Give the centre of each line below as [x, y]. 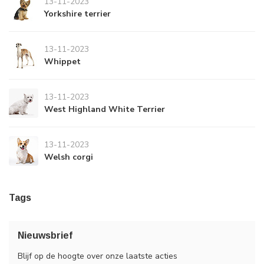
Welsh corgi [69, 157]
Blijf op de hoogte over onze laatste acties [98, 256]
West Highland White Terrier [105, 110]
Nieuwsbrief [45, 236]
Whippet [62, 62]
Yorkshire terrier [77, 14]
